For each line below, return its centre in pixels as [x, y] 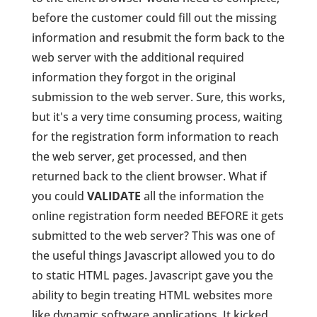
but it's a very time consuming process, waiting [157, 117]
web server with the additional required [138, 58]
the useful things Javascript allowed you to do [153, 256]
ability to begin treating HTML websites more [152, 295]
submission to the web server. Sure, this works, [158, 97]
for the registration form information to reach [155, 137]
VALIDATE [114, 196]
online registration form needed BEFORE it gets [157, 216]
